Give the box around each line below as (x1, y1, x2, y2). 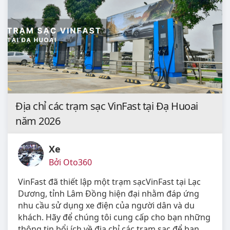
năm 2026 (15, 113, 60, 128)
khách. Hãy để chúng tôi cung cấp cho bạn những (18, 211, 210, 223)
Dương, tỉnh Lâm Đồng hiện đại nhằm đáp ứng (18, 187, 199, 199)
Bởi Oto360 (49, 156, 92, 168)
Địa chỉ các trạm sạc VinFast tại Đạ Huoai (15, 99, 198, 113)
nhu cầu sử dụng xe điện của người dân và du (18, 199, 195, 211)
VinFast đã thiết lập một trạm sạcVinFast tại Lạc (18, 176, 201, 187)
